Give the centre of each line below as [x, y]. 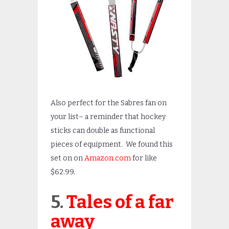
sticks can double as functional [103, 130]
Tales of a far [120, 202]
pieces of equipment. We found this [112, 144]
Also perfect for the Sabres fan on [109, 103]
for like [144, 158]
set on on [67, 158]
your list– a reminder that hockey [108, 117]
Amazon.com [108, 158]
